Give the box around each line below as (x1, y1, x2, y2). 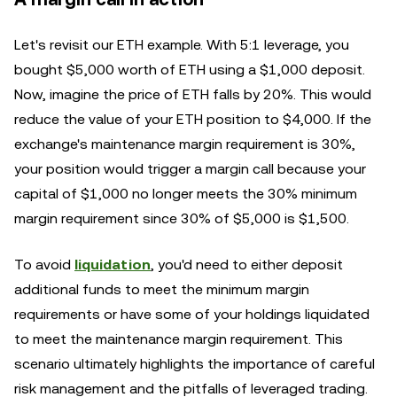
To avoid (14, 256, 74, 273)
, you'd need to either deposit (151, 256, 343, 273)
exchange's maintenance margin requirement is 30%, (14, 136, 355, 152)
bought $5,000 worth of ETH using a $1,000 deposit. (14, 61, 365, 78)
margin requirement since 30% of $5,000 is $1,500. (14, 210, 349, 227)
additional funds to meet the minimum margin (14, 281, 309, 298)
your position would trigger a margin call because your (14, 160, 366, 177)
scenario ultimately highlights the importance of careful (14, 355, 375, 372)
